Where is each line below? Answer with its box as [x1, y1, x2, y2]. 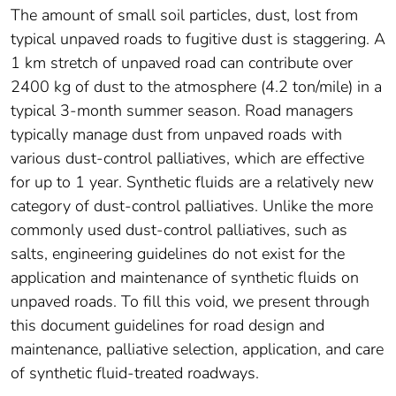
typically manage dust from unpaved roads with [11, 123, 342, 145]
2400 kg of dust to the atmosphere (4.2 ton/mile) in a [11, 75, 382, 97]
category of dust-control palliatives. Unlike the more [11, 194, 373, 217]
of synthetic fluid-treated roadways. [11, 362, 259, 384]
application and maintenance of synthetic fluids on [11, 266, 359, 288]
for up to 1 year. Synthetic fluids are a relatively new [11, 171, 374, 193]
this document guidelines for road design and [11, 314, 324, 336]
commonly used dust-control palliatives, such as [11, 218, 347, 240]
